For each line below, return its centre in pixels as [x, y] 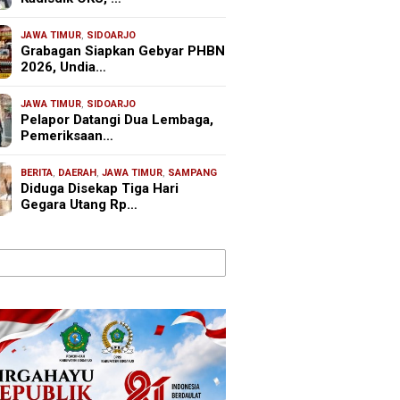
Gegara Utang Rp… [79, 204]
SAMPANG [193, 172]
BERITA [37, 172]
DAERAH [78, 172]
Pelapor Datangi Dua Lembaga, [117, 119]
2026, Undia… [64, 67]
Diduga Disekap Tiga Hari [100, 188]
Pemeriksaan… [67, 135]
